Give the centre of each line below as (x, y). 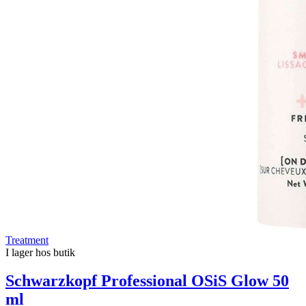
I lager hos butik (40, 252)
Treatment (27, 240)
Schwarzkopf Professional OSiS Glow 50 (147, 281)
